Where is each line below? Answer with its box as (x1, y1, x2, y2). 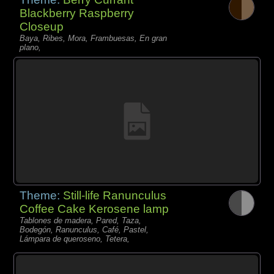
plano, (20, 43, 42, 53)
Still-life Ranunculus (63, 189, 167, 202)
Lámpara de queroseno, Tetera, (20, 234, 130, 244)
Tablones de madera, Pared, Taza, (20, 216, 142, 226)
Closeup (20, 20, 64, 34)
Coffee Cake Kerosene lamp (20, 202, 169, 216)
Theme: (20, 189, 64, 202)
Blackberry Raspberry (20, 7, 135, 20)
